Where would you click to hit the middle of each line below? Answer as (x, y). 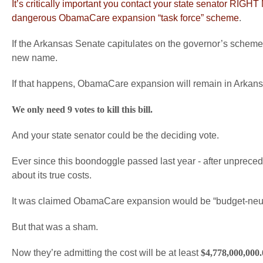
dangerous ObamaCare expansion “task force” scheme (125, 18)
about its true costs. (52, 175)
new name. (35, 58)
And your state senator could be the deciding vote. (115, 135)
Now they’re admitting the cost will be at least (106, 253)
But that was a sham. (55, 227)
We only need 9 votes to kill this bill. (82, 109)
